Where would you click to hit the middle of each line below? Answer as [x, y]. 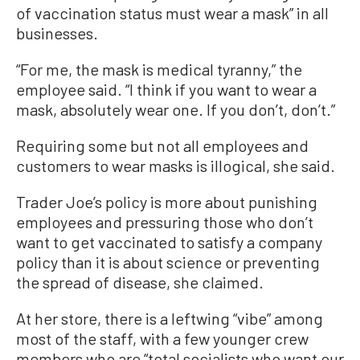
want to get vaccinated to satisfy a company [169, 242]
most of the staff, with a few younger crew [162, 338]
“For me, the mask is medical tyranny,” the [159, 69]
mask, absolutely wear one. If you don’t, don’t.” [176, 109]
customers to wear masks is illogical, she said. [176, 166]
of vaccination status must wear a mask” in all [172, 13]
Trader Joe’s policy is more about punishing [167, 202]
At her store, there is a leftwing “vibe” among [170, 318]
